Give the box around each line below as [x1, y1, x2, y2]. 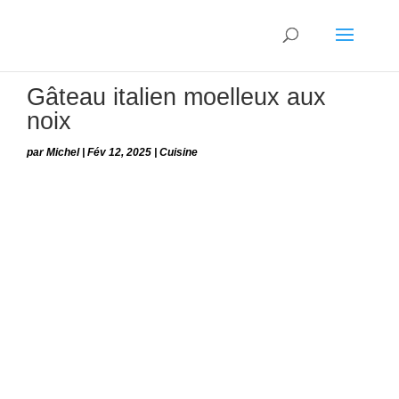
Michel [46, 146, 79, 159]
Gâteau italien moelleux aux [27, 84, 326, 110]
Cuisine [159, 146, 198, 159]
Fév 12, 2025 [87, 146, 151, 159]
